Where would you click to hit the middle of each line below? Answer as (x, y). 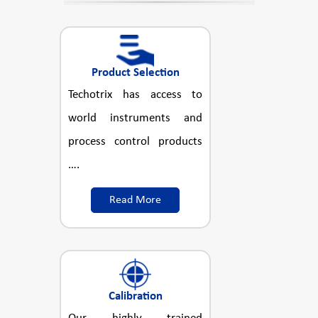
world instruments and (136, 118)
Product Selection (135, 72)
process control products (136, 141)
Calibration (135, 296)
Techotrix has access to (136, 94)
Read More (136, 200)
